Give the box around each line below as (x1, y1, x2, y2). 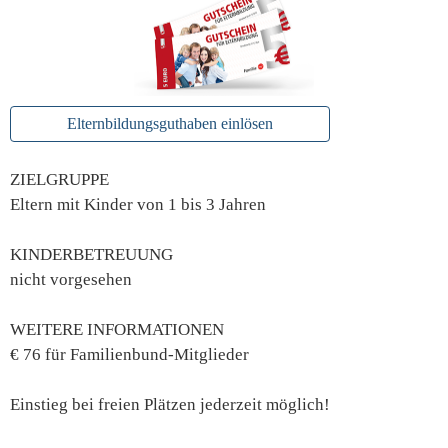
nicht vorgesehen (10, 270, 132, 290)
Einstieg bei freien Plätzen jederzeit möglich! (10, 395, 330, 415)
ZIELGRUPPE (10, 170, 109, 190)
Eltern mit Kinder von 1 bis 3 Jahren (10, 195, 266, 215)
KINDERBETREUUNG (10, 245, 173, 265)
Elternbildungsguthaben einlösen (67, 115, 273, 133)
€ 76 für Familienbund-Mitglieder (10, 345, 249, 365)
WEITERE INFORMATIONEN (10, 320, 224, 340)
